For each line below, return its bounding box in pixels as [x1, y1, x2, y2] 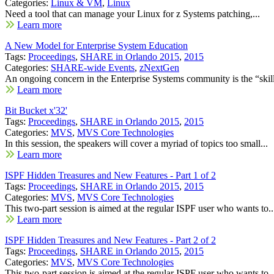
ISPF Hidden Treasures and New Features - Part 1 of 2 [5, 169, 216, 180]
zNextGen [139, 62, 179, 73]
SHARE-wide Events [51, 62, 135, 73]
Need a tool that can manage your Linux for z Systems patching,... [5, 8, 260, 19]
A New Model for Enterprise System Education [5, 40, 188, 51]
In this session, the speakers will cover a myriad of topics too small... [5, 138, 268, 149]
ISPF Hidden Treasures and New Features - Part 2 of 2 [5, 234, 216, 245]
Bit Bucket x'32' [5, 105, 67, 116]
